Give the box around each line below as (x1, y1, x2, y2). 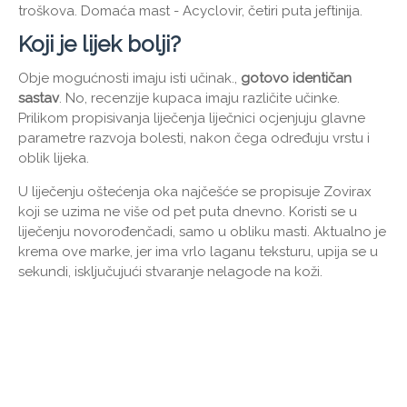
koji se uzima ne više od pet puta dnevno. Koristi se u (18, 203, 357, 221)
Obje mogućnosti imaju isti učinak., (18, 70, 241, 87)
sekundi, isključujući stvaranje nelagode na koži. (18, 263, 323, 281)
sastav (18, 90, 59, 107)
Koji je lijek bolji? (18, 31, 181, 58)
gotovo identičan (241, 70, 352, 87)
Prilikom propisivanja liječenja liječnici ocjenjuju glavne (18, 110, 365, 127)
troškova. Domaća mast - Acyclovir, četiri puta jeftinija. (18, 3, 362, 20)
